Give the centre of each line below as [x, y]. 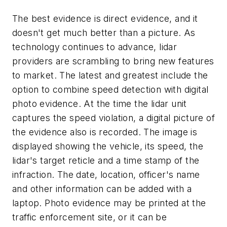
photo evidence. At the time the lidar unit [100, 104]
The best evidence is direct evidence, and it [105, 19]
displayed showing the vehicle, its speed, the [108, 146]
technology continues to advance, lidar [95, 47]
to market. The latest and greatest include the [110, 75]
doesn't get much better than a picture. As [104, 33]
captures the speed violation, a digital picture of [113, 118]
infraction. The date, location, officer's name [106, 175]
